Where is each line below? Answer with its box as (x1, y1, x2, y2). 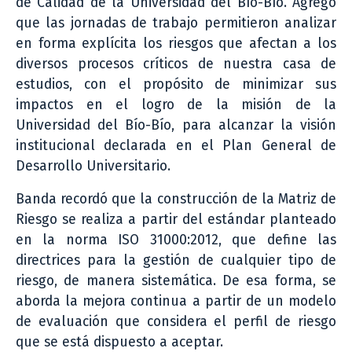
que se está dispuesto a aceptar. (16, 333, 223, 350)
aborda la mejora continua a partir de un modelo (16, 292, 336, 310)
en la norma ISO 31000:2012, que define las (16, 231, 336, 248)
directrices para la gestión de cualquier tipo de (16, 251, 336, 269)
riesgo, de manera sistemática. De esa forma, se (16, 272, 336, 289)
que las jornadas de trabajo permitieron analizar (16, 14, 336, 31)
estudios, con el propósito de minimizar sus (16, 75, 336, 93)
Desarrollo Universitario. (16, 157, 170, 174)
